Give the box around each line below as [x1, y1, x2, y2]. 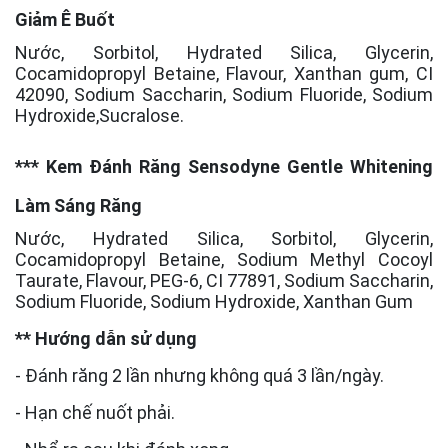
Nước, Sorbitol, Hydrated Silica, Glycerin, [15, 41, 433, 63]
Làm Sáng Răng [15, 194, 142, 216]
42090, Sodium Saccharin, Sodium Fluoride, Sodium [15, 83, 433, 105]
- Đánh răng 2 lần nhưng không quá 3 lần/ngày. [15, 364, 388, 386]
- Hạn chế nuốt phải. [15, 401, 175, 423]
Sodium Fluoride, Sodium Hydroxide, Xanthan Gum [15, 290, 413, 312]
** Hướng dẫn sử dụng [15, 327, 197, 349]
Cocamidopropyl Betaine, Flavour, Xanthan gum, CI [15, 62, 433, 84]
